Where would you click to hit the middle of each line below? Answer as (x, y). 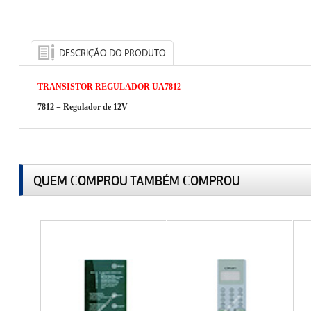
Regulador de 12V (95, 107)
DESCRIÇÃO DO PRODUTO (112, 54)
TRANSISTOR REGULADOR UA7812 (109, 87)
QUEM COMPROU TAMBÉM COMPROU (136, 180)
